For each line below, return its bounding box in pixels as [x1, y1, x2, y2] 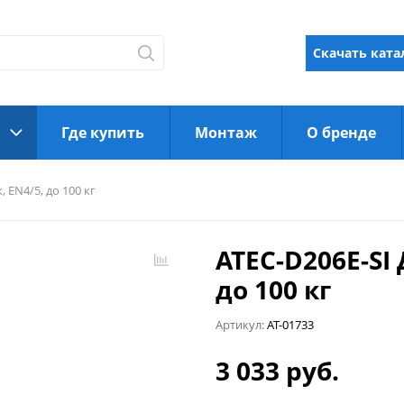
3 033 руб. [216, 353, 339, 389]
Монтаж [194, 122, 257, 142]
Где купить [61, 122, 145, 142]
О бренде [307, 122, 377, 142]
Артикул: [216, 317, 264, 334]
